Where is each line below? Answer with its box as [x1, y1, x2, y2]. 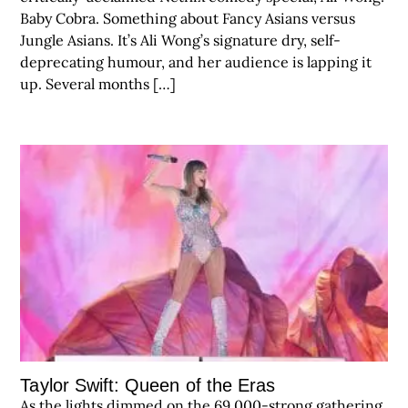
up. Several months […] [20, 75, 177, 94]
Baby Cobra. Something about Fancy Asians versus [20, 9, 356, 28]
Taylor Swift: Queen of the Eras [20, 374, 276, 395]
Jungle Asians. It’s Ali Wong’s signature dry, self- [20, 31, 342, 50]
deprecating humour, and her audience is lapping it [20, 53, 372, 72]
